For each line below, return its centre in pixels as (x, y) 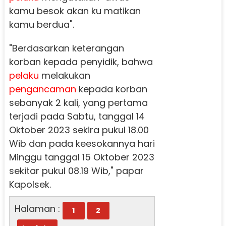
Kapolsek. (30, 184)
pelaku (24, 75)
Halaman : (37, 208)
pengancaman (42, 89)
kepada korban (111, 89)
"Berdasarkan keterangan (66, 48)
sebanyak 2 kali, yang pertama (78, 102)
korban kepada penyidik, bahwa (81, 62)
